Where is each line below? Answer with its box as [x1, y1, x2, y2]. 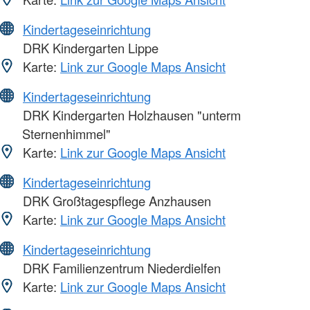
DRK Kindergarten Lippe [19, 39, 158, 57]
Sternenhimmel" [22, 125, 111, 143]
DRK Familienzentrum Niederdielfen [19, 259, 221, 277]
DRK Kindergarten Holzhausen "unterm [19, 106, 241, 125]
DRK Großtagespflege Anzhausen [19, 192, 211, 210]
